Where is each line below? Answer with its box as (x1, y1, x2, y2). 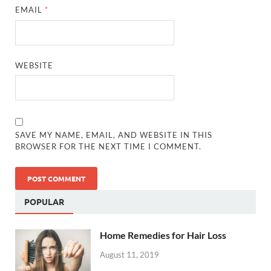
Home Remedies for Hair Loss (100, 229, 226, 241)
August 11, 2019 (100, 249, 159, 260)
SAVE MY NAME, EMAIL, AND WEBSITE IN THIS (15, 130, 213, 140)
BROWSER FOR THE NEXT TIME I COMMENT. (15, 142, 202, 151)
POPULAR (24, 196, 64, 207)
